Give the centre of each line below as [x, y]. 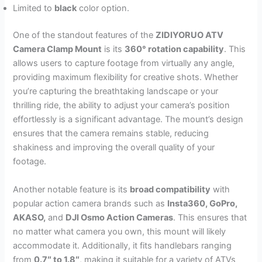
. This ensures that [210, 217]
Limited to [34, 8]
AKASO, [30, 217]
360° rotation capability [175, 49]
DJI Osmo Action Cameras [120, 217]
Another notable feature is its [72, 189]
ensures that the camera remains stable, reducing [111, 134]
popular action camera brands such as [90, 203]
